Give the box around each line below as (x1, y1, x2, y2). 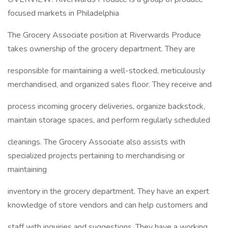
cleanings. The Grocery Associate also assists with (8, 136, 185, 148)
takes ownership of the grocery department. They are (8, 43, 195, 54)
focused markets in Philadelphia (8, 8, 119, 19)
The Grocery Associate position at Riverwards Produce (8, 30, 201, 41)
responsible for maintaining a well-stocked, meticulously (8, 65, 205, 76)
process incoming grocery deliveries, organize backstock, (8, 101, 205, 112)
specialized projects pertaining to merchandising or (8, 150, 185, 161)
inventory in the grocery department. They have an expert (8, 186, 209, 197)
